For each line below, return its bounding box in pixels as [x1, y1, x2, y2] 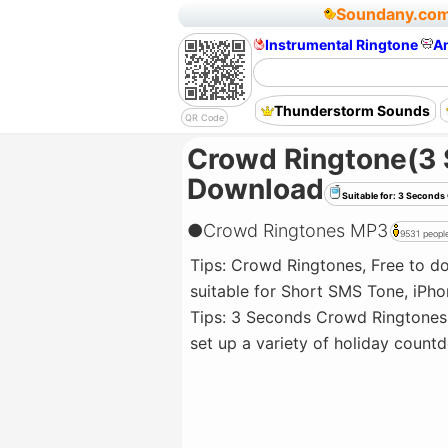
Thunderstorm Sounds [274, 101, 430, 119]
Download [187, 172, 324, 206]
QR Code [185, 112, 224, 123]
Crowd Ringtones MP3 [203, 220, 388, 241]
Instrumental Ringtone [265, 36, 418, 53]
